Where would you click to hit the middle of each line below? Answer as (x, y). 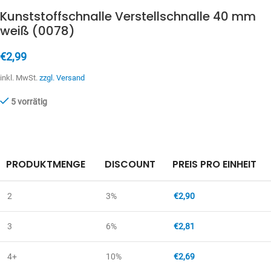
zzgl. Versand (62, 78)
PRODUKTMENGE (46, 164)
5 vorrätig (29, 102)
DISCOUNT (130, 164)
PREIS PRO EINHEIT (214, 164)
